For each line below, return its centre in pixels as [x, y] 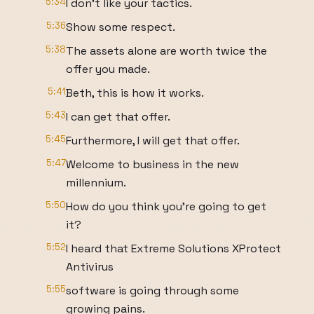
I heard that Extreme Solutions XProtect [173, 248]
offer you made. [108, 69]
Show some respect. [121, 27]
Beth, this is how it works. [135, 93]
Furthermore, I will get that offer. [153, 141]
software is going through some [152, 291]
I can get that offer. [118, 117]
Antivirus [90, 267]
